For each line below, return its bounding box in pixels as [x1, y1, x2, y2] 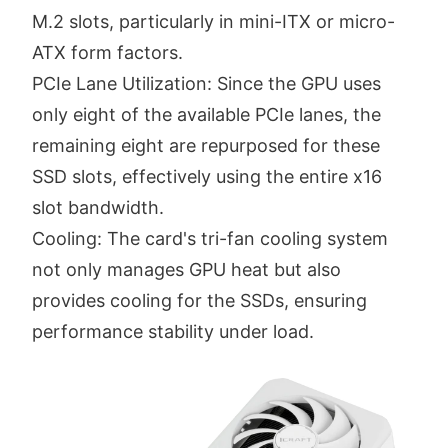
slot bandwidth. [32, 196, 164, 218]
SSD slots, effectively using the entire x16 [32, 165, 382, 187]
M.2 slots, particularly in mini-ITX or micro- [32, 10, 395, 32]
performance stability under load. [32, 320, 314, 342]
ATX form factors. [32, 41, 183, 63]
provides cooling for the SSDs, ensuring [32, 289, 367, 311]
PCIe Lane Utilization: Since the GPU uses [32, 72, 381, 94]
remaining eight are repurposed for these [32, 134, 380, 156]
